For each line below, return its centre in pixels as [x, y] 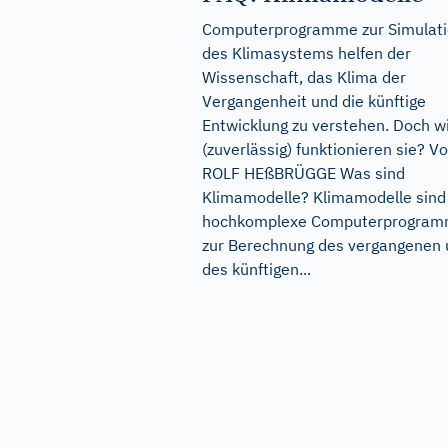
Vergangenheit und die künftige [314, 101]
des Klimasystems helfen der [306, 53]
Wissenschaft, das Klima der [304, 77]
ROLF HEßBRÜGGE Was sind [303, 173]
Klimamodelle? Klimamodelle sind [324, 197]
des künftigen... [256, 269]
